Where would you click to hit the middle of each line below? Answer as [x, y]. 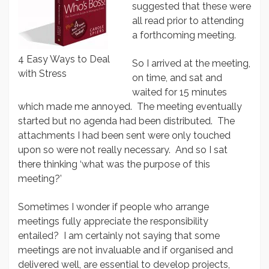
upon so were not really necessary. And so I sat [123, 150]
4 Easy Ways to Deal [64, 59]
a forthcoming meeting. [184, 35]
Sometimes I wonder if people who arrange [113, 207]
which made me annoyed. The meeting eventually [130, 107]
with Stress [42, 74]
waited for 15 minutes [180, 92]
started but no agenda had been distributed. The [126, 121]
